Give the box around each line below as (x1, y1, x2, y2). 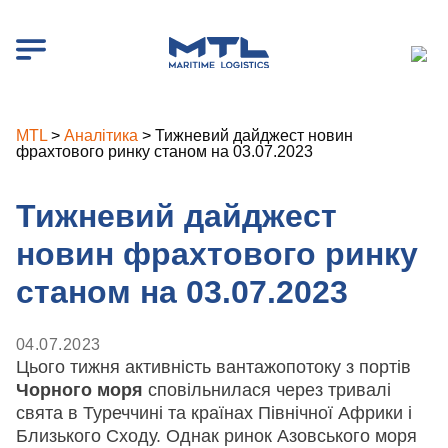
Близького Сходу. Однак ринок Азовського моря (16, 425, 417, 446)
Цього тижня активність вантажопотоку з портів (16, 356, 411, 377)
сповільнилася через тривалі (143, 379, 391, 400)
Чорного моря (16, 379, 143, 400)
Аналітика (64, 127, 138, 144)
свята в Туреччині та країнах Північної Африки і (16, 402, 412, 423)
